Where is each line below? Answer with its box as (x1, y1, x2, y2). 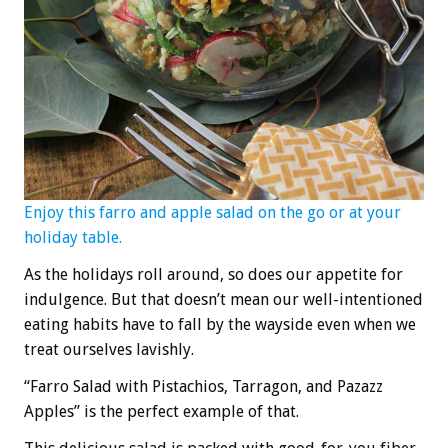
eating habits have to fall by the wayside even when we (24, 314, 416, 334)
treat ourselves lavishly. (24, 339, 194, 359)
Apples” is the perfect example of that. (24, 401, 299, 421)
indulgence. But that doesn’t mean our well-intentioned (24, 289, 423, 309)
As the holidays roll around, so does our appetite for (24, 264, 403, 284)
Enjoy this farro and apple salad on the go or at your (24, 202, 401, 222)
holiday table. (24, 227, 122, 247)
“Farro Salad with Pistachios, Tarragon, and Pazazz (24, 376, 383, 396)
